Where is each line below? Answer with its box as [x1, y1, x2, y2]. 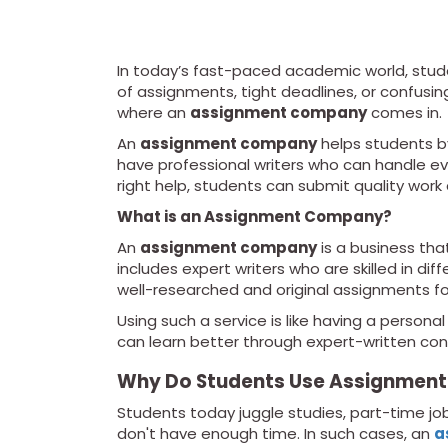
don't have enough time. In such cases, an [117, 423, 434, 445]
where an [117, 102, 190, 124]
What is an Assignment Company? [117, 206, 392, 228]
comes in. [367, 102, 442, 124]
